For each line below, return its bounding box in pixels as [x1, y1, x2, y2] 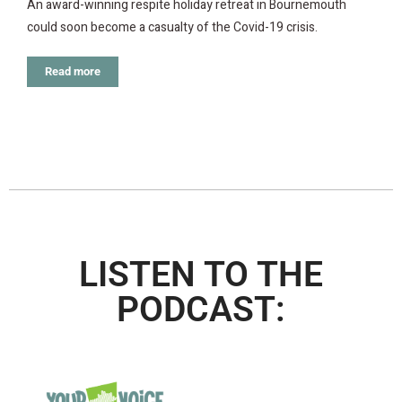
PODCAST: [117, 288, 285, 330]
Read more [45, 64, 100, 78]
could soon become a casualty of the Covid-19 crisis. [27, 17, 318, 37]
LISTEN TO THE [79, 253, 323, 295]
